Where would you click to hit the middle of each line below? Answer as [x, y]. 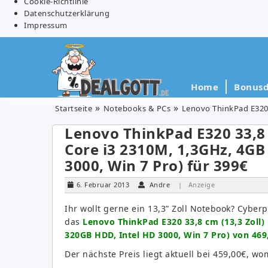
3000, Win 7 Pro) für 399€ [156, 165]
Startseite [74, 108]
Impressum [46, 25]
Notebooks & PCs [137, 108]
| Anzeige [196, 184]
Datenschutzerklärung [67, 13]
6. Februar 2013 [103, 184]
